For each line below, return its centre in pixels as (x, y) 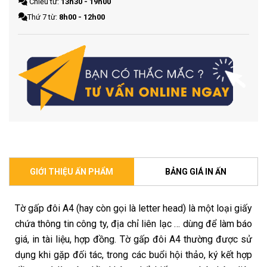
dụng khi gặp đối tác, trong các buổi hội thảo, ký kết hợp (133, 255)
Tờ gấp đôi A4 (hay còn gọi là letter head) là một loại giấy (133, 209)
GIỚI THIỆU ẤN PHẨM (71, 172)
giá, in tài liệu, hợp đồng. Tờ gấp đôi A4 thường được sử (133, 240)
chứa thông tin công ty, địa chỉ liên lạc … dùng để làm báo (133, 224)
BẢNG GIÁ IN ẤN (196, 172)
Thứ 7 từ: (44, 17)
